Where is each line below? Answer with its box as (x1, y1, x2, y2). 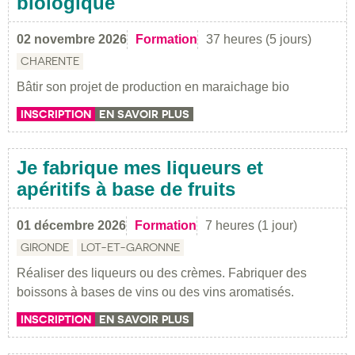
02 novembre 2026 (17, 32, 127, 46)
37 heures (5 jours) (206, 32, 311, 46)
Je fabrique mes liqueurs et (17, 156, 263, 178)
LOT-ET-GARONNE (81, 240, 180, 254)
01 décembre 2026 (17, 218, 126, 232)
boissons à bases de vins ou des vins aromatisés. (17, 284, 294, 299)
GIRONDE (21, 240, 69, 254)
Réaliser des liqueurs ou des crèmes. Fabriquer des (17, 265, 307, 280)
